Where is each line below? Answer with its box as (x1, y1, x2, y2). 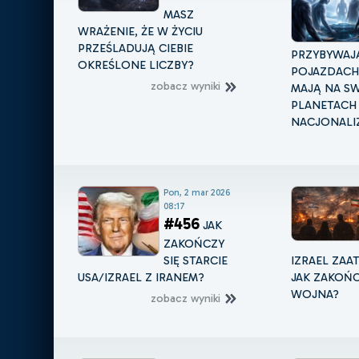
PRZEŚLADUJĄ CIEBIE (78, 41, 194, 56)
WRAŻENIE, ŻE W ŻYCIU (78, 24, 204, 39)
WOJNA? (290, 286, 339, 301)
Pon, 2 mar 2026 (163, 186, 231, 198)
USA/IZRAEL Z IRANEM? (78, 269, 205, 284)
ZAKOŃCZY (163, 236, 225, 251)
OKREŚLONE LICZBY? (78, 58, 195, 73)
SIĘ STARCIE (163, 252, 228, 268)
